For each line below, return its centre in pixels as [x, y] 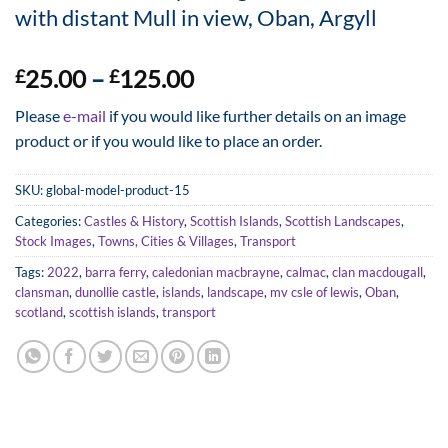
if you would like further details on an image [256, 116]
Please [39, 116]
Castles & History [134, 221]
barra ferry [115, 272]
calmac [306, 272]
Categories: [49, 221]
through [234, 150]
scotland [39, 312]
